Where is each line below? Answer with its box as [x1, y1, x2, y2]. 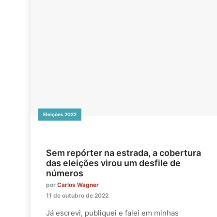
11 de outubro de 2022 [46, 191, 108, 199]
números [46, 168, 83, 178]
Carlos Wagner [57, 181, 99, 188]
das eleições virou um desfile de [46, 157, 181, 168]
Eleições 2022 [43, 111, 77, 117]
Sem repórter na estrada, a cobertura [46, 147, 201, 158]
